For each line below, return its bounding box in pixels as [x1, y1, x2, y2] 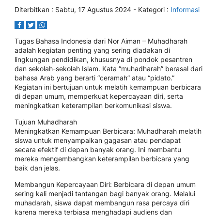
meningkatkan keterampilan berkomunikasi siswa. [15, 101, 172, 109]
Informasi [170, 5, 200, 14]
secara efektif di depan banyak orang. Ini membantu [15, 145, 181, 154]
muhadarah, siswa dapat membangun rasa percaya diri [15, 199, 189, 207]
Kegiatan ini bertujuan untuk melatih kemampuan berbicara [15, 83, 201, 91]
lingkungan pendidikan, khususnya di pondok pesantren [15, 55, 192, 63]
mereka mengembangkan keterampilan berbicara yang [15, 155, 189, 163]
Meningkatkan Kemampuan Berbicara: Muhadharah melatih [15, 127, 201, 135]
